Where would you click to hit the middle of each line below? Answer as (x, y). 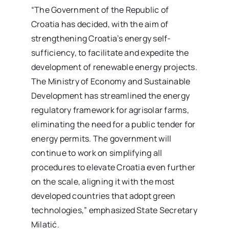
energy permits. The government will (101, 139)
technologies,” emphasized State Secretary (114, 210)
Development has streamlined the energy (111, 96)
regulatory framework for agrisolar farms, (110, 110)
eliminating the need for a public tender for (113, 124)
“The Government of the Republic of (100, 10)
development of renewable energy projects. (114, 67)
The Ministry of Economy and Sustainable (111, 81)
